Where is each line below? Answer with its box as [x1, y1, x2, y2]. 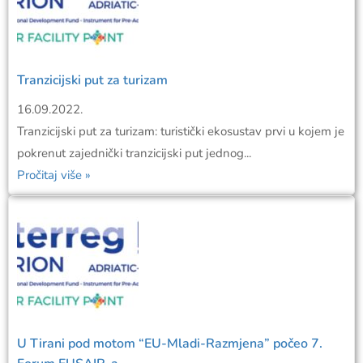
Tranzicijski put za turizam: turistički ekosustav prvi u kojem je [17, 123, 344, 140]
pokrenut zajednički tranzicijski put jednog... [17, 145, 251, 162]
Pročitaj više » [17, 167, 91, 184]
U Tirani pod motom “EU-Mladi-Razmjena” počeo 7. [17, 335, 322, 353]
